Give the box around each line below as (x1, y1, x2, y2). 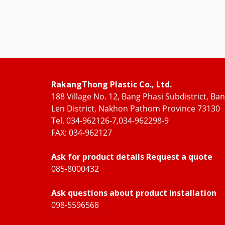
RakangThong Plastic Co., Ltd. (51, 79, 172, 90)
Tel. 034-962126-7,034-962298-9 (51, 115, 169, 126)
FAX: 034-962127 (51, 127, 112, 138)
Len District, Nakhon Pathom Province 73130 (51, 103, 220, 114)
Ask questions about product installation (51, 187, 216, 198)
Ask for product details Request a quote (51, 151, 212, 162)
